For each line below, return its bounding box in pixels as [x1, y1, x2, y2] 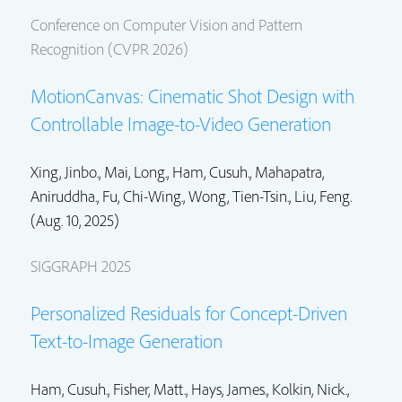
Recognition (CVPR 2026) [31, 38, 188, 59]
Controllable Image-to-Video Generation [31, 110, 331, 136]
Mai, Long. [104, 161, 167, 182]
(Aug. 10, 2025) [31, 209, 119, 231]
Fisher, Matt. [113, 378, 186, 399]
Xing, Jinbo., [31, 161, 104, 182]
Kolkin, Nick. [272, 378, 347, 399]
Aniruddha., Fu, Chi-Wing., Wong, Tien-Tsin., [31, 185, 294, 206]
